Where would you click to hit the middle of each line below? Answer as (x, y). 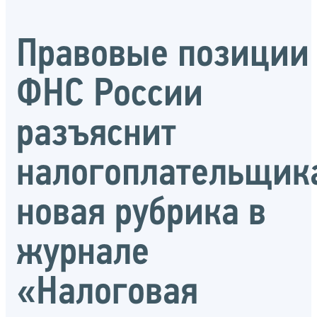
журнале (83, 254)
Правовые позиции (163, 56)
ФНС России (110, 95)
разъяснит (96, 135)
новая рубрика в (141, 214)
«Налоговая (107, 293)
